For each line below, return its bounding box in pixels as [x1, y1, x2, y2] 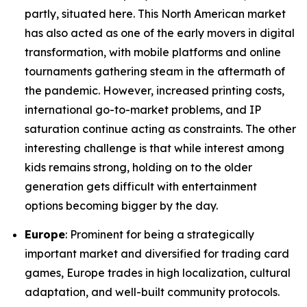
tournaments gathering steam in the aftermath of [25, 64, 285, 79]
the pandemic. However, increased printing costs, [25, 84, 284, 98]
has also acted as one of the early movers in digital [25, 26, 295, 40]
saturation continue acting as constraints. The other [25, 122, 296, 136]
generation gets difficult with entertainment [25, 180, 257, 194]
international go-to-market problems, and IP [25, 103, 261, 117]
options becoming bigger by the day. [25, 199, 218, 213]
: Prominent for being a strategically [65, 227, 254, 241]
